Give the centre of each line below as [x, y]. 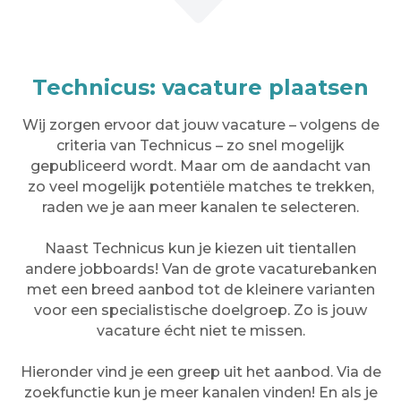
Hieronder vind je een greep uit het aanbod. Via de [200, 371]
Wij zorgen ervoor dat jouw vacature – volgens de [200, 124]
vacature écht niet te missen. [200, 330]
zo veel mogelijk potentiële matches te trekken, [200, 186]
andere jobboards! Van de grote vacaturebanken [200, 269]
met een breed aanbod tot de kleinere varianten [200, 289]
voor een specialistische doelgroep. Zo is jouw [200, 310]
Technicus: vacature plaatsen [200, 87]
